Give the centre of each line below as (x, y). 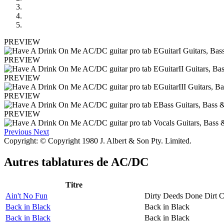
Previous (18, 131)
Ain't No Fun (26, 195)
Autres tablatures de (57, 162)
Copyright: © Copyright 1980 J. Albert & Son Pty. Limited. (98, 140)
